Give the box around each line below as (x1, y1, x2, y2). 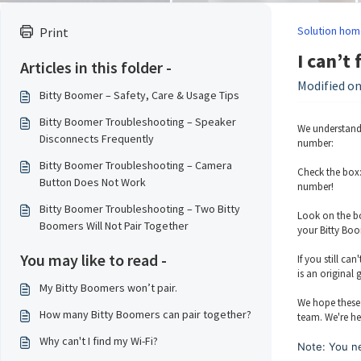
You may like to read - (20, 250, 167, 270)
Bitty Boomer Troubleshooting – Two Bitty (39, 201, 240, 216)
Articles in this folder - (20, 57, 172, 77)
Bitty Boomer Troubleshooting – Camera (39, 158, 232, 172)
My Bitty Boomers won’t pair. (39, 280, 177, 295)
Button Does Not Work (39, 175, 146, 189)
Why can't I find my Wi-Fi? (39, 334, 158, 348)
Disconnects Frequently (39, 131, 154, 146)
